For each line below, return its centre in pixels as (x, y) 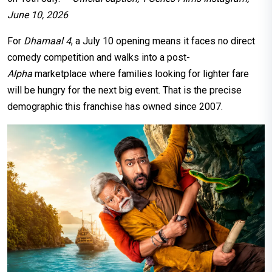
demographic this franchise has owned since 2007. (115, 106)
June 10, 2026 (38, 15)
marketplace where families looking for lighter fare (141, 73)
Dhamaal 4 (47, 41)
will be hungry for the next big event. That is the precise (124, 90)
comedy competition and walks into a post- (99, 57)
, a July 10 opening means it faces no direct (163, 41)
